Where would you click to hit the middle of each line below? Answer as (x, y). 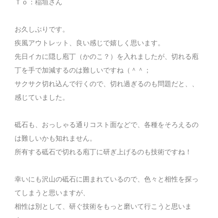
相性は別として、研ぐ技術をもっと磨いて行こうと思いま (103, 207)
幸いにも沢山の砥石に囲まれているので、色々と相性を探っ (107, 179)
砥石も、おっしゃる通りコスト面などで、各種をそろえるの (107, 125)
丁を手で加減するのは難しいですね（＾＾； (83, 70)
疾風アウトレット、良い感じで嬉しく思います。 (90, 43)
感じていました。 (42, 98)
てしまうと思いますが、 (52, 193)
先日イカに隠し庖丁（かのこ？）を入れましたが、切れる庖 (107, 57)
